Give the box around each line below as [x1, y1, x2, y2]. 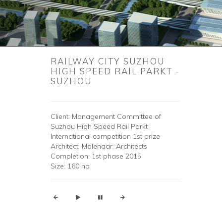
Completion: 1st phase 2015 [51, 152, 141, 161]
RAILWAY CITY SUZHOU [51, 56, 165, 66]
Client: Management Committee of [51, 112, 161, 121]
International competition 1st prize [51, 132, 160, 141]
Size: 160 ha [51, 162, 90, 170]
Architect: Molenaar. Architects [51, 142, 147, 151]
